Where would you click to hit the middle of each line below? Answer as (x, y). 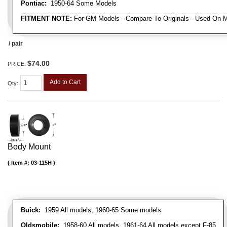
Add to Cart (65, 82)
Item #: (21, 163)
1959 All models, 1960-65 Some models (101, 210)
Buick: (31, 210)
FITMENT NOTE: (46, 18)
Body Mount (29, 147)
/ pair (16, 43)
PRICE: (17, 64)
